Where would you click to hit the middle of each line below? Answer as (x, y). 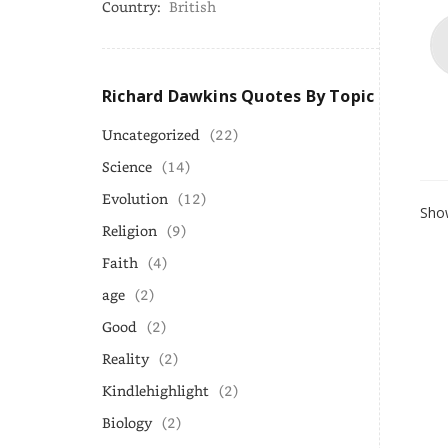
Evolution (135, 198)
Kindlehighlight (155, 390)
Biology (127, 422)
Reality (125, 358)
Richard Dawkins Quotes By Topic (238, 96)
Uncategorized (151, 134)
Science (127, 166)
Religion (129, 230)
